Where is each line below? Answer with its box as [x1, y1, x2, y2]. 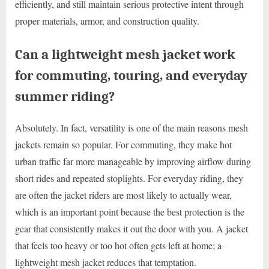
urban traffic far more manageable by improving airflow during [15, 154, 251, 168]
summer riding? [15, 88, 115, 104]
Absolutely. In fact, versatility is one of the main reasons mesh [15, 121, 248, 134]
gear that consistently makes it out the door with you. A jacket [15, 222, 248, 235]
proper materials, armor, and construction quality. [15, 14, 199, 27]
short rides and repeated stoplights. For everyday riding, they [15, 171, 243, 184]
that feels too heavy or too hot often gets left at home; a [15, 238, 222, 252]
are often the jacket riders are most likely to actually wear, [15, 188, 232, 201]
